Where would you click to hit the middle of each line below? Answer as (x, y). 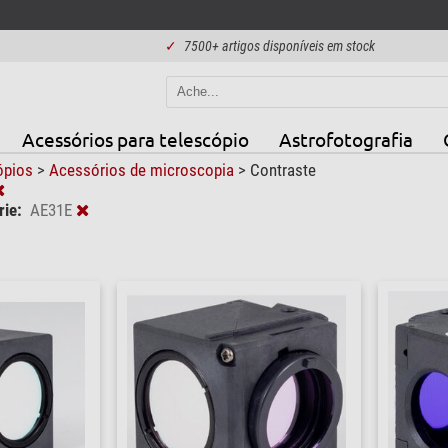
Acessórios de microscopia (143, 169)
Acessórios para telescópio (135, 138)
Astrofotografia (345, 138)
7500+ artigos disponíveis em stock (279, 46)
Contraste (282, 169)
